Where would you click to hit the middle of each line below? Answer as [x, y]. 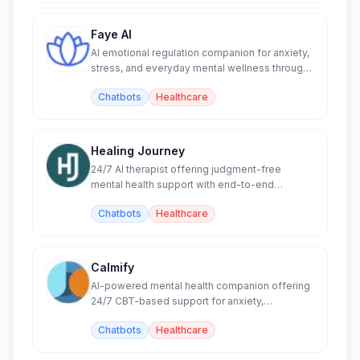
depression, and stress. [147, 316]
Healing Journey [138, 151]
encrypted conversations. [151, 200]
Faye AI [111, 34]
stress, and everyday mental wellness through [200, 68]
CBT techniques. [130, 83]
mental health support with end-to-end [182, 184]
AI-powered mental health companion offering [200, 286]
